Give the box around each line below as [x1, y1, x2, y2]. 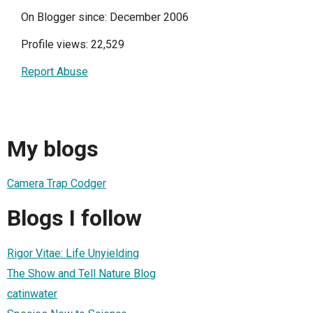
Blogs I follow [7, 205, 142, 232]
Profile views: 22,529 [21, 38, 124, 52]
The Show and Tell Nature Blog [7, 266, 156, 280]
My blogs [7, 135, 99, 162]
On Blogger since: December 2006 [21, 10, 189, 24]
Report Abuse [21, 65, 88, 79]
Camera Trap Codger [7, 177, 106, 191]
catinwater [7, 286, 57, 300]
